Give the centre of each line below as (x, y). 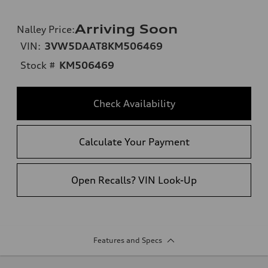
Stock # (38, 65)
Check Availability (134, 103)
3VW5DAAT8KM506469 (103, 46)
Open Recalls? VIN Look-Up (134, 180)
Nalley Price (44, 29)
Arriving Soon (126, 29)
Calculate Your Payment (134, 141)
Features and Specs (127, 240)
